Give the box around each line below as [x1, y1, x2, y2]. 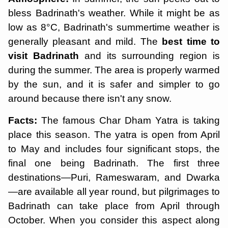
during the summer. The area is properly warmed [8, 64, 220, 75]
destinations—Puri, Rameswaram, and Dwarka [8, 172, 220, 183]
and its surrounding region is [78, 50, 220, 61]
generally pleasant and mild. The [8, 36, 162, 47]
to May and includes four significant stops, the [8, 143, 220, 154]
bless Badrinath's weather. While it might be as [8, 7, 220, 18]
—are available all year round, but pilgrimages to [8, 186, 220, 197]
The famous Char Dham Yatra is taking [41, 115, 220, 126]
